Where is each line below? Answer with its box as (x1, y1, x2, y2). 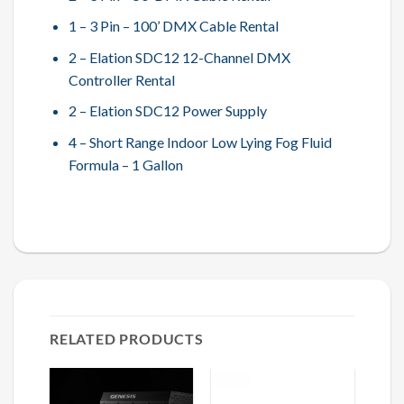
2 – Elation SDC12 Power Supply (68, 102, 267, 120)
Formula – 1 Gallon (68, 156, 183, 173)
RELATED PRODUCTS (50, 329, 204, 347)
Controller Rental (68, 70, 175, 88)
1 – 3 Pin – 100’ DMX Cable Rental (68, 17, 279, 35)
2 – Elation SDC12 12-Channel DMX (68, 48, 290, 66)
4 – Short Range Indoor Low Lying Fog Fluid (68, 133, 332, 151)
